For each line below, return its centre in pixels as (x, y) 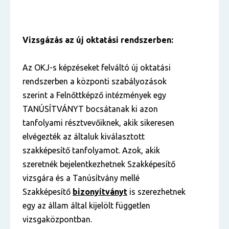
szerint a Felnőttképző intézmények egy (94, 95)
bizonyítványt (100, 192)
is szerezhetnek (156, 192)
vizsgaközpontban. (57, 219)
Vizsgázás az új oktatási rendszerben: (98, 40)
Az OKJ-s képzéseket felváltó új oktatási (97, 67)
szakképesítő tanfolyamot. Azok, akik (91, 150)
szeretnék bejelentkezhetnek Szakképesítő (99, 164)
